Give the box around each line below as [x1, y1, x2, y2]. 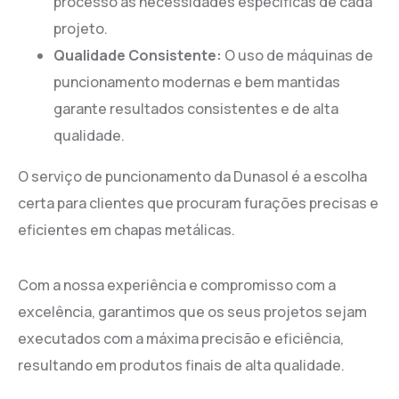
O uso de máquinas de [222, 45, 373, 65]
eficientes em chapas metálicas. [18, 219, 235, 240]
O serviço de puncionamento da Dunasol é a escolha [18, 166, 367, 186]
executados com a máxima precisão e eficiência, [18, 328, 344, 348]
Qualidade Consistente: [53, 45, 222, 65]
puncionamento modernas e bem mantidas [53, 71, 340, 92]
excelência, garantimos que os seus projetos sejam [18, 301, 367, 322]
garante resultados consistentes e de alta [53, 98, 338, 118]
